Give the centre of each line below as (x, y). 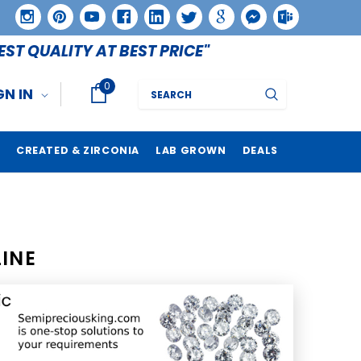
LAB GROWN (191, 150)
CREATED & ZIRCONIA (78, 150)
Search (156, 87)
